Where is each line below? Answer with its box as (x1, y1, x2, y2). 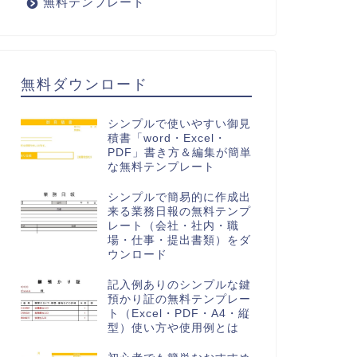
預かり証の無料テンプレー (107, 293, 251, 305)
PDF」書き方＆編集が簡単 (107, 147, 252, 159)
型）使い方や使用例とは (107, 322, 239, 334)
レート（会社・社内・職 (107, 220, 239, 232)
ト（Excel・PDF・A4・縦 (107, 308, 250, 320)
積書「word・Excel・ (107, 132, 226, 144)
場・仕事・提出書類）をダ (107, 234, 251, 246)
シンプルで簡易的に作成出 (107, 191, 251, 203)
